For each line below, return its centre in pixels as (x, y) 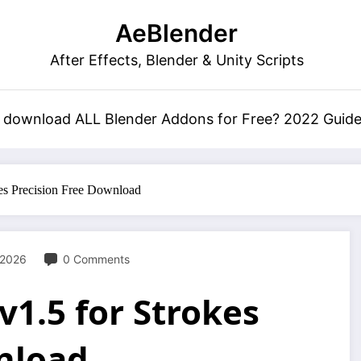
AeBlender (176, 33)
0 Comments (96, 259)
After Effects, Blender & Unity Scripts (176, 60)
